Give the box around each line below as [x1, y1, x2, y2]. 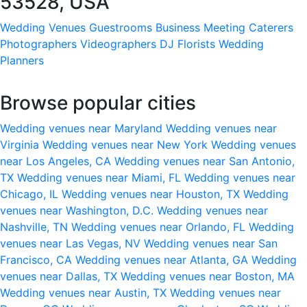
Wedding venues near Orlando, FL [71, 219, 249, 234]
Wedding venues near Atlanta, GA [75, 252, 251, 267]
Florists [177, 36, 215, 51]
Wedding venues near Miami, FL [17, 170, 184, 184]
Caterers [249, 20, 293, 34]
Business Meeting [156, 20, 245, 34]
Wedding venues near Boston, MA [121, 269, 295, 283]
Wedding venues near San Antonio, [114, 153, 295, 168]
